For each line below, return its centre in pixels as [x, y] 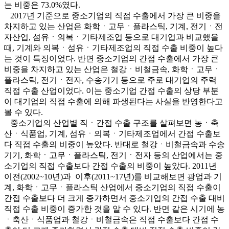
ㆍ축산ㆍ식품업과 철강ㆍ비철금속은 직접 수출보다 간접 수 [111, 220]
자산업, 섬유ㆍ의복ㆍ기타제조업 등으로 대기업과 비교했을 [111, 37]
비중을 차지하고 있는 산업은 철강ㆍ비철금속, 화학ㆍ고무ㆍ [112, 70]
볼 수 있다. [24, 112]
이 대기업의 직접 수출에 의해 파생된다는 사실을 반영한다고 [113, 102]
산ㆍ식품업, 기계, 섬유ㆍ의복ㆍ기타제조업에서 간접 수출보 [112, 134]
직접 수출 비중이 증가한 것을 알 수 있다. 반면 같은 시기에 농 [114, 209]
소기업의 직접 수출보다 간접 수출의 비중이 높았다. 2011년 [110, 166]
